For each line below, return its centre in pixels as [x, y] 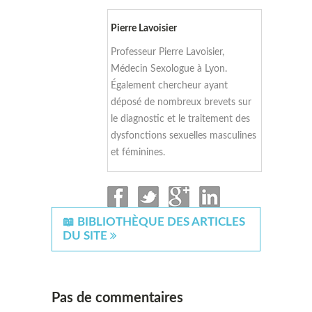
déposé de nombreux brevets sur [181, 102]
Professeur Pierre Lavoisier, [168, 52]
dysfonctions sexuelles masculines [184, 136]
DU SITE [86, 236]
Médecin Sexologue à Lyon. [169, 69]
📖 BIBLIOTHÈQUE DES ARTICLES [154, 222]
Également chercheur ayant [170, 86]
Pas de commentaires [117, 298]
